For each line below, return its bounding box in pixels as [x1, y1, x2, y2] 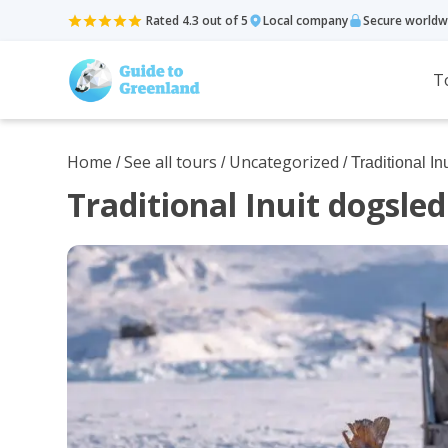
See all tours [124, 151, 218, 173]
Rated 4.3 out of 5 [146, 11, 249, 29]
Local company [263, 11, 349, 29]
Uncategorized [229, 151, 340, 173]
